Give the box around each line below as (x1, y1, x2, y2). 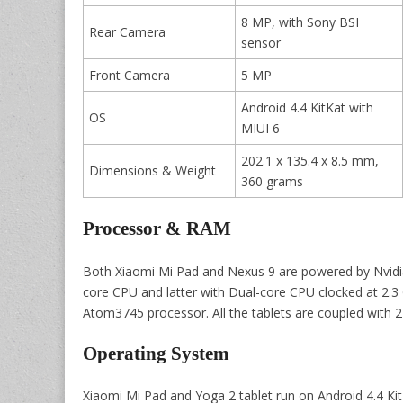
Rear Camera (89, 22, 166, 40)
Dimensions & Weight (89, 161, 216, 179)
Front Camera (89, 66, 170, 84)
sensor (241, 33, 281, 51)
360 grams (241, 172, 303, 190)
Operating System (83, 343, 229, 365)
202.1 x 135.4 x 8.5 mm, (241, 151, 379, 169)
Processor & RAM (83, 218, 231, 240)
